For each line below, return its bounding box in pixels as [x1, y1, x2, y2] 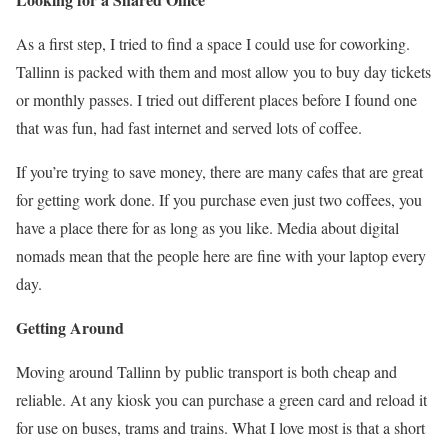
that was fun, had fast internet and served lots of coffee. [16, 117, 362, 139]
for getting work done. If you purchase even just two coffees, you [16, 189, 422, 211]
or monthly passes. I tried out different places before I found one [16, 89, 417, 111]
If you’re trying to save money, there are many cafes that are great [16, 161, 423, 183]
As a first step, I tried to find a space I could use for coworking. [16, 33, 410, 55]
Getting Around [16, 316, 124, 340]
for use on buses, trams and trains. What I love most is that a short [16, 417, 425, 439]
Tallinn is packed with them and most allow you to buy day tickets [16, 61, 431, 83]
